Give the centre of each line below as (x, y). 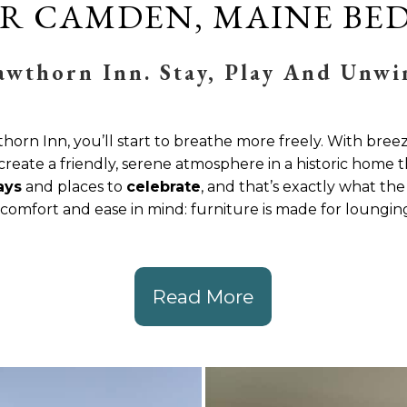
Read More (203, 297)
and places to (74, 187)
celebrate (163, 187)
